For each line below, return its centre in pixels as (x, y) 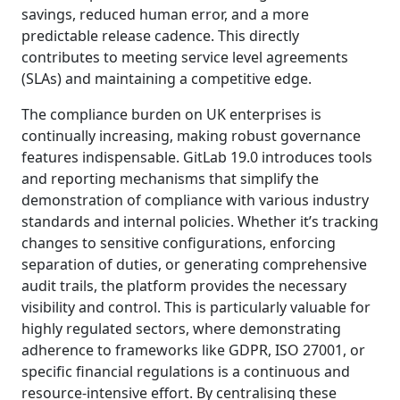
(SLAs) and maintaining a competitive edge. (167, 78)
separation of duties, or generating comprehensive (194, 264)
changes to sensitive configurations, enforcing (179, 242)
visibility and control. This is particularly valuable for (196, 307)
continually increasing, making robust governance (191, 135)
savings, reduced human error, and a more (165, 14)
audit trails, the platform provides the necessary (184, 285)
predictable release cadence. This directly (160, 35)
